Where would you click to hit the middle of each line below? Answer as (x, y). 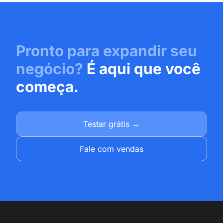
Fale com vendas (111, 149)
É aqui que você (144, 68)
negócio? (51, 68)
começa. (47, 86)
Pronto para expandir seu (107, 51)
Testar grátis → (111, 124)
